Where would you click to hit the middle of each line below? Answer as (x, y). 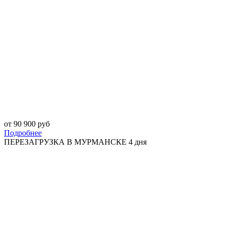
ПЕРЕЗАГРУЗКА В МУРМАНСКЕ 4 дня (75, 142)
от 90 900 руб (27, 124)
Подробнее (23, 133)
